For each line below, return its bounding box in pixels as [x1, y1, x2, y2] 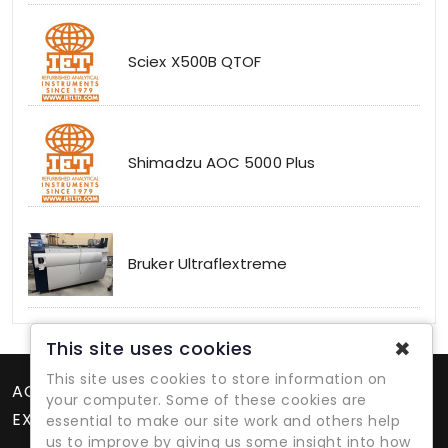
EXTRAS [12, 408, 74, 432]
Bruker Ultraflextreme [128, 253, 288, 275]
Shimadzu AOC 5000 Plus [128, 152, 316, 174]
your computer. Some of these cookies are [45, 390, 367, 410]
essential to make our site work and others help [45, 411, 401, 431]
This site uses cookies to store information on [45, 369, 387, 389]
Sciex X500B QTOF [128, 51, 262, 73]
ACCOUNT [12, 380, 96, 404]
